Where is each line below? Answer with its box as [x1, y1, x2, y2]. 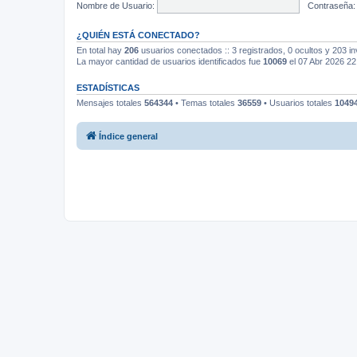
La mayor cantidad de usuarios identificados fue [76, 57, 263, 66]
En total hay [76, 45, 124, 55]
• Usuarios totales [261, 98, 335, 108]
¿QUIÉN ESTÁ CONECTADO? [76, 30, 200, 40]
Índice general [99, 131, 158, 141]
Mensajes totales [76, 98, 144, 108]
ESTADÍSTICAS [76, 83, 139, 92]
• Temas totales [173, 98, 237, 108]
